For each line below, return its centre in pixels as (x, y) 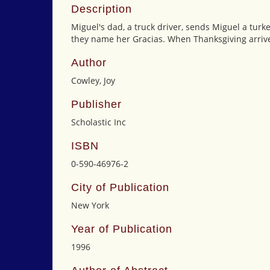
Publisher (96, 104)
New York (90, 205)
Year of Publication (122, 229)
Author (89, 63)
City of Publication (120, 187)
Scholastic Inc (99, 122)
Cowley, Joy (93, 80)
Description (102, 9)
